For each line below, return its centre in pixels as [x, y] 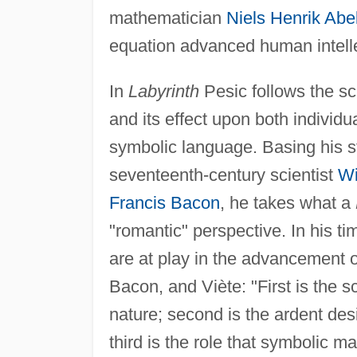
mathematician [167, 18]
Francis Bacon [164, 203]
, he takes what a [287, 203]
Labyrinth [163, 92]
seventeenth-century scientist [223, 175]
